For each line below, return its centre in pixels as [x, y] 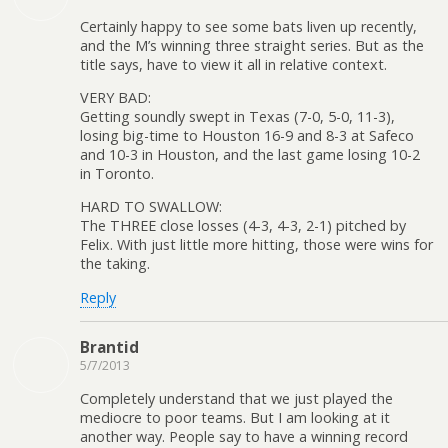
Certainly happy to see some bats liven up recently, [248, 26]
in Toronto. [117, 173]
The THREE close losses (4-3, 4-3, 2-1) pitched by [243, 226]
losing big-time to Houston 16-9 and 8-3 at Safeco [247, 135]
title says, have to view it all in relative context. [233, 64]
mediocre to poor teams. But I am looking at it [235, 417]
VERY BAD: [115, 97]
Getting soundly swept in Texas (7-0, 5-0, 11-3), [237, 116]
